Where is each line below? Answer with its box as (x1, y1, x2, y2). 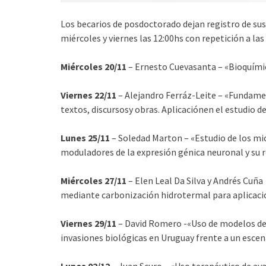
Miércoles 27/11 (61, 174, 126, 186)
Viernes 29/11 (61, 217, 116, 229)
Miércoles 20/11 (61, 60, 126, 72)
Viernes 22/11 (61, 88, 116, 101)
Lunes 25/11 (61, 131, 110, 144)
